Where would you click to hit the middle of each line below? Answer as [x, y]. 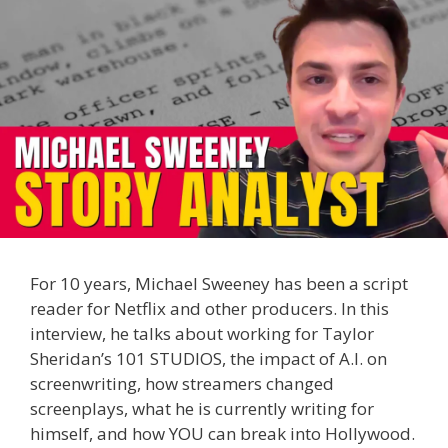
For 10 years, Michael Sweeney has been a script [219, 283]
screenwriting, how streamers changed [182, 383]
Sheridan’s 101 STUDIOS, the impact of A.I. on [208, 358]
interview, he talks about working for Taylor [202, 333]
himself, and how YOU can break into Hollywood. [222, 433]
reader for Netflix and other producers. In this [209, 308]
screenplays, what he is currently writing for [202, 408]
